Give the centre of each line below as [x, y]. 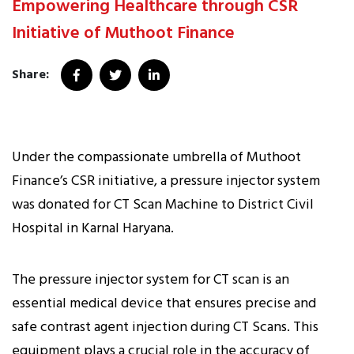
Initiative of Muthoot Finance [123, 34]
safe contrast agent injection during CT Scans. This [165, 328]
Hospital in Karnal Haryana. [93, 229]
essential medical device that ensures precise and [164, 304]
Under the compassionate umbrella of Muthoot [156, 158]
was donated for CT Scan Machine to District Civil [163, 205]
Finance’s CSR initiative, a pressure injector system [166, 182]
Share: [30, 75]
